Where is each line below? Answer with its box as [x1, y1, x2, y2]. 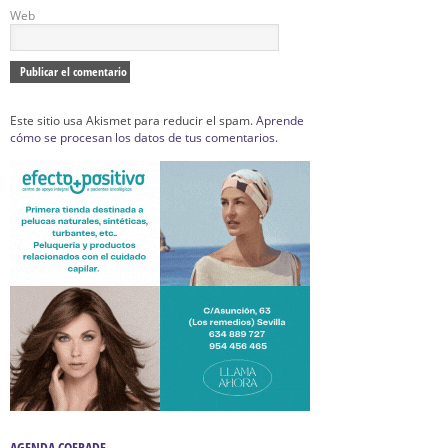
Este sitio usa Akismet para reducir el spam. [10, 112, 256, 129]
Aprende [256, 112, 304, 129]
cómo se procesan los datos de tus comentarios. [10, 129, 278, 146]
